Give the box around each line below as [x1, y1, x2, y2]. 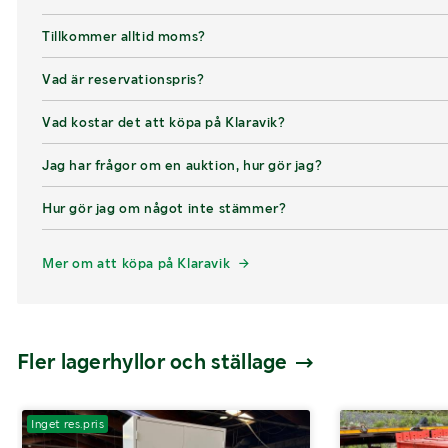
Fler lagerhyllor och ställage [17, 348, 293, 374]
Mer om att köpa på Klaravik [42, 254, 231, 271]
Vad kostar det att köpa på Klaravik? [42, 113, 286, 130]
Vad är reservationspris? [42, 70, 205, 87]
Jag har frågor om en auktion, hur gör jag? [42, 156, 323, 173]
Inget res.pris [31, 416, 105, 431]
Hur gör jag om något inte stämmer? [42, 199, 287, 216]
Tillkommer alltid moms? [42, 27, 206, 44]
